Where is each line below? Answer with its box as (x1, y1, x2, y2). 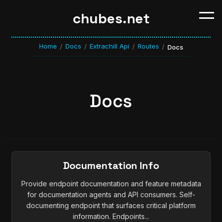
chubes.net (72, 9, 150, 27)
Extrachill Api (89, 42, 129, 50)
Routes (137, 42, 159, 50)
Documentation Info (63, 159, 159, 172)
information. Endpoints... (73, 212, 149, 221)
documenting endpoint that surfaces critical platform (26, 201, 196, 210)
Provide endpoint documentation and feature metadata (21, 179, 201, 188)
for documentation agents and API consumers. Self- (27, 190, 195, 199)
